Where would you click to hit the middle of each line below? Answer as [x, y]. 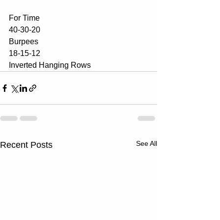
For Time [24, 18]
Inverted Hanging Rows [50, 65]
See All [147, 143]
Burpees [24, 41]
